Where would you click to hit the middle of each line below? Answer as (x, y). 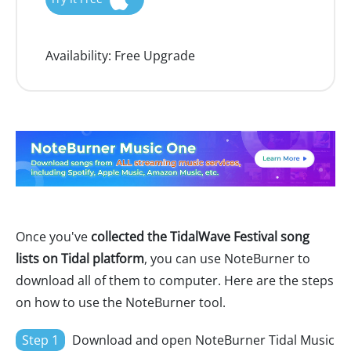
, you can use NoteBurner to (227, 259)
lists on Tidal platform (80, 259)
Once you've (53, 237)
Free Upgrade (153, 56)
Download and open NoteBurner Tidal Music (202, 340)
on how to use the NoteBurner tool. (121, 303)
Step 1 (40, 340)
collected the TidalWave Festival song (200, 237)
